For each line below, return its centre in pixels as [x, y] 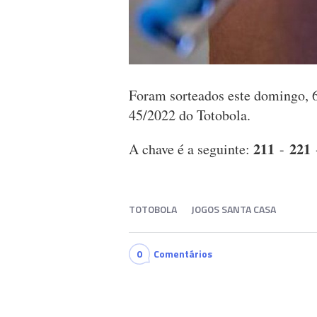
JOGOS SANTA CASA [234, 209]
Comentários [183, 254]
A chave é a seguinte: [191, 149]
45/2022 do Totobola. [190, 115]
